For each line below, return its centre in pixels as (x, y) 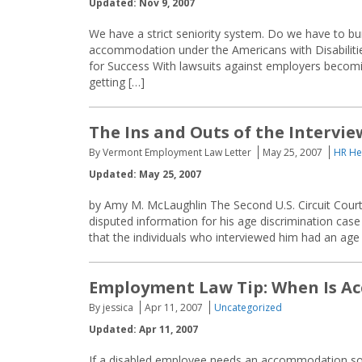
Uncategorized (248, 307)
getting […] (117, 82)
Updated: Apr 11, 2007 (143, 329)
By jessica (111, 307)
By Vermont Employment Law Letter (170, 152)
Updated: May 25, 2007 (145, 174)
